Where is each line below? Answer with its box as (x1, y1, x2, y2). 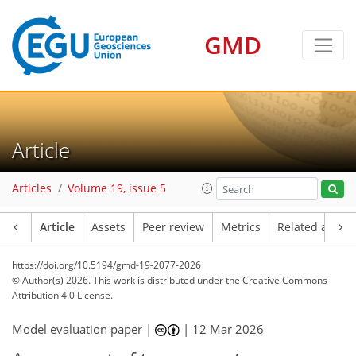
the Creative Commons (226, 273, 327, 287)
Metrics (221, 220, 261, 234)
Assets (91, 220, 126, 234)
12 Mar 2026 (192, 321, 265, 337)
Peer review (142, 220, 204, 234)
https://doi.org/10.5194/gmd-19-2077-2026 (12, 258, 201, 272)
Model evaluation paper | (12, 321, 155, 337)
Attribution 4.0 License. (12, 288, 113, 302)
